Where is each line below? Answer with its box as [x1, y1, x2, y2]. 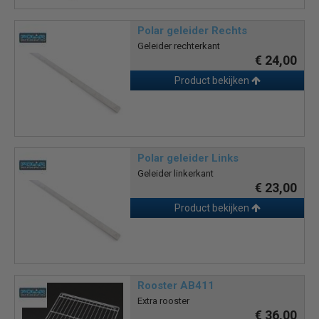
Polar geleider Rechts [137, 23, 248, 37]
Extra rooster [137, 296, 190, 307]
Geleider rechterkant [137, 40, 221, 51]
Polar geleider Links [137, 151, 239, 164]
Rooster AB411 [137, 279, 215, 293]
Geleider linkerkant [137, 167, 214, 179]
